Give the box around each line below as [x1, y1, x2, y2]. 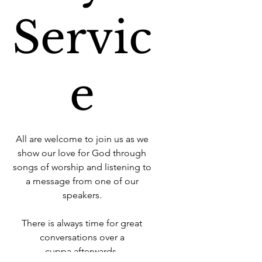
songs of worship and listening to [12, 161, 151, 173]
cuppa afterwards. [45, 246, 119, 257]
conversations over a [39, 232, 125, 243]
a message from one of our [25, 175, 139, 187]
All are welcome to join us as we [15, 133, 149, 144]
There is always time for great [22, 218, 142, 229]
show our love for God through [18, 147, 146, 158]
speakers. [62, 189, 102, 201]
